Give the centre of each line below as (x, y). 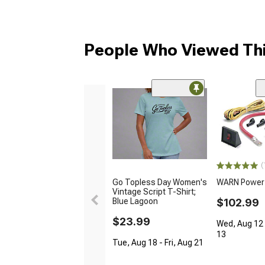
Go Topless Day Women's (160, 182)
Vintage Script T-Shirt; (154, 191)
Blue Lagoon (135, 201)
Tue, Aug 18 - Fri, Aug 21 (158, 242)
